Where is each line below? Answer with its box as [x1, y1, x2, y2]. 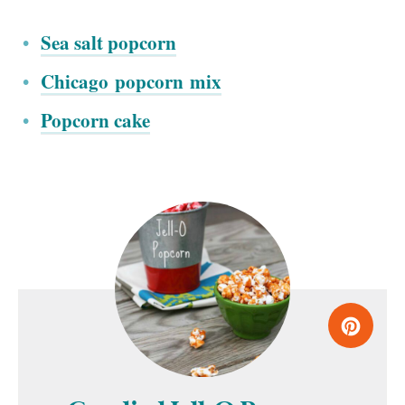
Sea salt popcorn [41, 28, 176, 56]
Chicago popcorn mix [41, 67, 221, 95]
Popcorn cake [41, 106, 150, 134]
